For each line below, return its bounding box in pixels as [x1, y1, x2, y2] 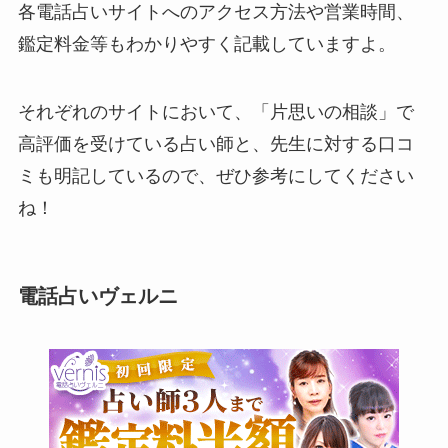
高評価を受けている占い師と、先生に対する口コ [17, 133, 414, 154]
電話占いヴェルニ [17, 284, 178, 307]
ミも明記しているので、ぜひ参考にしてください [17, 165, 414, 186]
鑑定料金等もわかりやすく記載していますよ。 [17, 33, 396, 54]
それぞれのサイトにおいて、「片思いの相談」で [17, 101, 414, 122]
